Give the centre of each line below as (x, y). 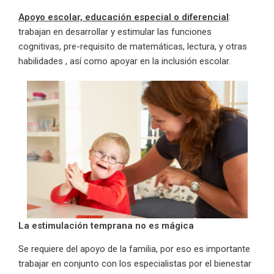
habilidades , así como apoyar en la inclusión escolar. (124, 61)
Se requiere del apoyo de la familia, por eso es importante (134, 249)
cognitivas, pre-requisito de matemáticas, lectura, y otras (133, 46)
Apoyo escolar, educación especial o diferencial (124, 17)
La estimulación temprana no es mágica (106, 226)
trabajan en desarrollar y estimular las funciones (115, 31)
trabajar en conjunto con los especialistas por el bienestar (135, 264)
